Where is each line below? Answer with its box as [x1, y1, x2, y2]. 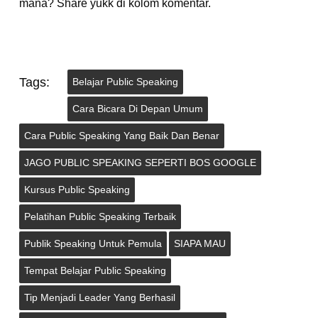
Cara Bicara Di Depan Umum [72, 103, 203, 115]
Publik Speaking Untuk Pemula [23, 238, 162, 250]
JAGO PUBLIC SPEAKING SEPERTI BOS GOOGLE [23, 157, 256, 169]
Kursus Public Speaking [23, 184, 130, 196]
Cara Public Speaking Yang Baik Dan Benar [23, 130, 219, 142]
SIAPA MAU [173, 238, 226, 250]
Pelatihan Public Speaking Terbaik [23, 211, 176, 223]
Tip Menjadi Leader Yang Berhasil [23, 292, 175, 304]
